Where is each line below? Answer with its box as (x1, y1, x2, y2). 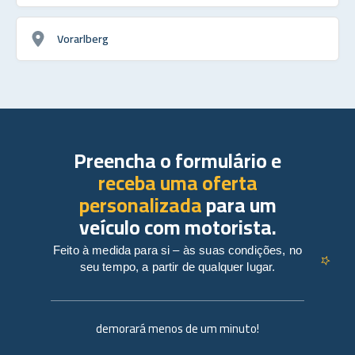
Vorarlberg (57, 27, 109, 49)
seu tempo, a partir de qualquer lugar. (79, 259, 276, 273)
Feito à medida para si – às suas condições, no (53, 242, 302, 257)
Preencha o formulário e (74, 141, 281, 179)
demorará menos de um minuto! (96, 316, 259, 340)
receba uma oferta (97, 163, 258, 201)
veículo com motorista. (78, 208, 277, 246)
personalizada (78, 185, 202, 223)
